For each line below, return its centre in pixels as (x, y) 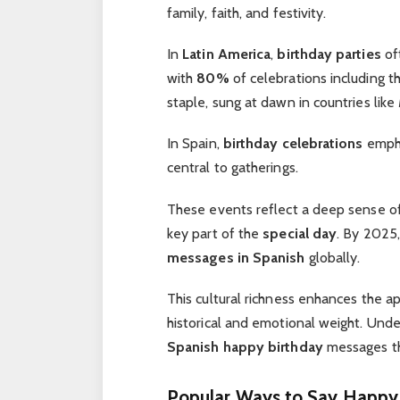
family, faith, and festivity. (246, 13)
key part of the (215, 233)
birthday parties (329, 54)
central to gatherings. (232, 168)
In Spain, (195, 144)
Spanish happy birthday (245, 346)
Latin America (227, 54)
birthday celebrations (293, 144)
